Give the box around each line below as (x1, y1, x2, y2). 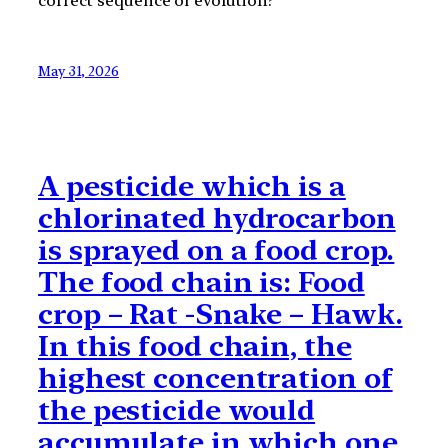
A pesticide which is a (38, 168, 346, 203)
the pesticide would (38, 392, 316, 427)
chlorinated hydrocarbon (38, 200, 396, 235)
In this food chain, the (38, 328, 352, 363)
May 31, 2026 (38, 63, 119, 80)
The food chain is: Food (38, 264, 365, 299)
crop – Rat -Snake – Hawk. (38, 296, 403, 331)
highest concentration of (38, 360, 393, 395)
